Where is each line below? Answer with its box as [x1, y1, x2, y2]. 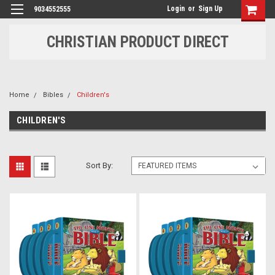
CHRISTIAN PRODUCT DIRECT [46, 33, 229, 51]
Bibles [43, 91, 63, 99]
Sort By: [86, 161, 114, 170]
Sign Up [198, 4, 223, 13]
